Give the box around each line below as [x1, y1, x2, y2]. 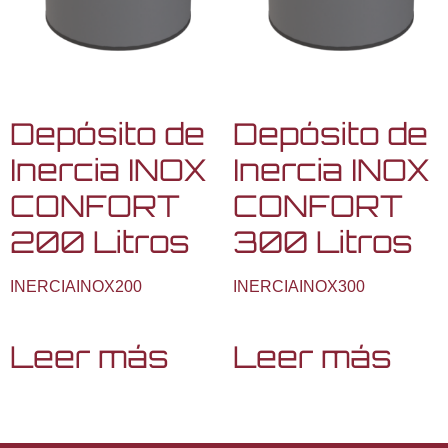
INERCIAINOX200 [10, 277, 142, 295]
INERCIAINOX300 [232, 277, 365, 295]
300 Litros [232, 222, 413, 260]
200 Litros [10, 222, 190, 260]
